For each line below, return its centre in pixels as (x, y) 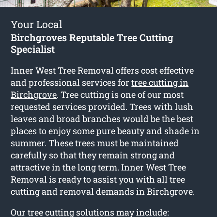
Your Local (37, 24)
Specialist (33, 49)
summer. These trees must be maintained (95, 143)
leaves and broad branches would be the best (102, 119)
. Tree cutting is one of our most (120, 95)
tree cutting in (160, 83)
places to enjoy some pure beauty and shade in (105, 131)
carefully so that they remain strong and (93, 155)
